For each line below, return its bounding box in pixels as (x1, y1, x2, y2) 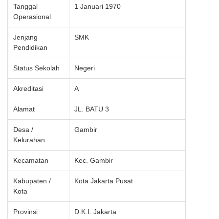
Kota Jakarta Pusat (74, 177, 133, 185)
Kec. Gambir (74, 156, 113, 165)
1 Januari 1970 (74, 2, 121, 11)
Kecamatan (13, 156, 48, 165)
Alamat (13, 105, 35, 113)
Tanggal (13, 2, 38, 11)
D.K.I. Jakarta (74, 208, 116, 216)
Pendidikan (13, 44, 47, 52)
